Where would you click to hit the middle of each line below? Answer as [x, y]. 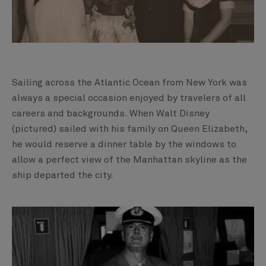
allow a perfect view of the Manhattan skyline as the [129, 160]
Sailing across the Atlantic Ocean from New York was [129, 83]
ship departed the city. [63, 175]
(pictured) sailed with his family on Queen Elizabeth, [129, 129]
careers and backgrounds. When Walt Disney [111, 114]
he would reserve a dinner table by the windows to [124, 145]
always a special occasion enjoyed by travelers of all [129, 98]
